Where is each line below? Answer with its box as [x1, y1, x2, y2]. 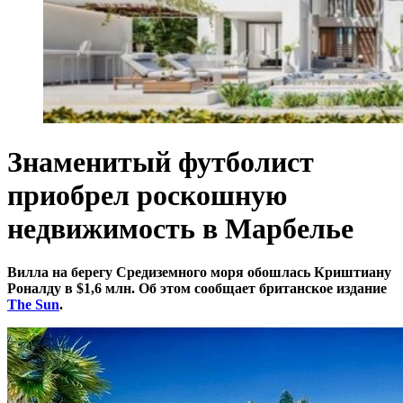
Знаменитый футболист [7, 146, 314, 178]
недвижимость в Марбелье [7, 212, 354, 245]
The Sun [7, 297, 59, 313]
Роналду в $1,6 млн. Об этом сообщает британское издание [7, 281, 387, 297]
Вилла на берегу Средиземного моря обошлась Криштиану [7, 264, 391, 281]
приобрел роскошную [7, 179, 287, 211]
